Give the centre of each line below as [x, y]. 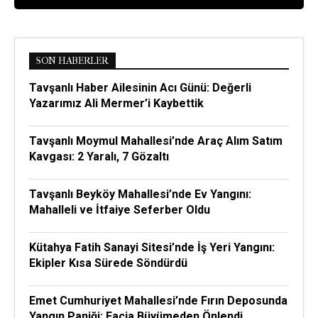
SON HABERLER [72, 61]
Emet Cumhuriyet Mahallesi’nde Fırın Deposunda [158, 301]
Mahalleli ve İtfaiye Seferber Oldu [120, 210]
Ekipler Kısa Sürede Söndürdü [108, 263]
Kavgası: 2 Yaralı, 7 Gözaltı [99, 157]
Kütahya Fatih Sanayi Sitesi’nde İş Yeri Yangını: [152, 247]
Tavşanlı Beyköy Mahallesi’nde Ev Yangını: [140, 194]
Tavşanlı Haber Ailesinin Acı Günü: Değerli [140, 88]
